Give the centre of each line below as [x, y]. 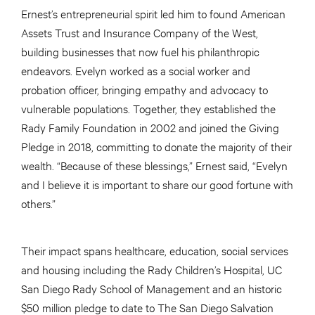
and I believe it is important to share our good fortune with [157, 184]
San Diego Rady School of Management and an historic [152, 288]
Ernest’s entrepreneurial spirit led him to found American [153, 13]
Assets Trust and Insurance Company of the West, [140, 32]
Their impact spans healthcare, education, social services [155, 250]
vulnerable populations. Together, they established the [148, 108]
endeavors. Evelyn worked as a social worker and [136, 70]
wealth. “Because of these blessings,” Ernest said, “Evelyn [154, 165]
